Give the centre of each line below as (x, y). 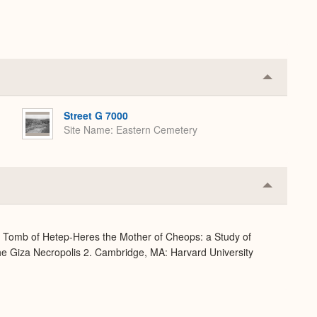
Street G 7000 (96, 115)
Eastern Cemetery (157, 130)
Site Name (87, 130)
